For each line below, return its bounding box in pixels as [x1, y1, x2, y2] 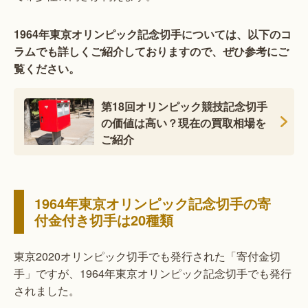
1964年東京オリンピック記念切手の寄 [34, 193, 271, 214]
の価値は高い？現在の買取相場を [101, 115, 266, 131]
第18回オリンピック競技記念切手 [101, 98, 267, 115]
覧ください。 [14, 60, 80, 77]
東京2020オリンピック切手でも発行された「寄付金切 [14, 248, 280, 265]
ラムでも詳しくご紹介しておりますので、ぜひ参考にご [14, 43, 289, 60]
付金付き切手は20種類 [34, 210, 173, 230]
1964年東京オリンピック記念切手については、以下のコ [14, 26, 291, 43]
